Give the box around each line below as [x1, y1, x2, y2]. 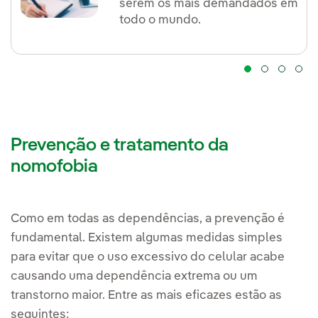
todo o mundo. [119, 14, 202, 27]
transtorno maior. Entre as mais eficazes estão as [11, 290, 282, 302]
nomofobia [11, 158, 98, 177]
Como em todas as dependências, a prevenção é [11, 213, 285, 226]
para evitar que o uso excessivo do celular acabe [11, 251, 285, 264]
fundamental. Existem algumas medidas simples [11, 232, 283, 245]
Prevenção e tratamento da [11, 136, 229, 155]
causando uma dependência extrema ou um [11, 270, 258, 283]
